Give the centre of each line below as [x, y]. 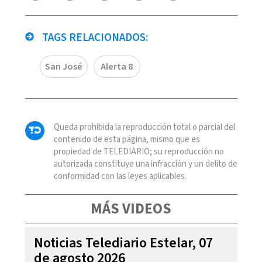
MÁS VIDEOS [131, 208]
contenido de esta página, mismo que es [127, 139]
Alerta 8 [117, 66]
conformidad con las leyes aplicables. [120, 176]
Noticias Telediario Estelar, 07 [123, 243]
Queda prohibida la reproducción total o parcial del [144, 127]
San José [63, 66]
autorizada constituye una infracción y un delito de [145, 164]
